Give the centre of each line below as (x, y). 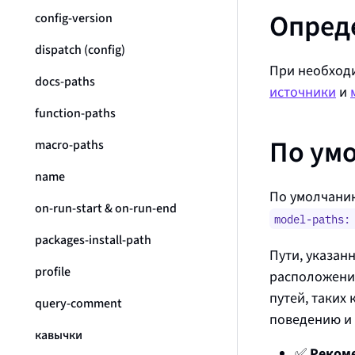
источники (303, 92)
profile (53, 271)
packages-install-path (93, 240)
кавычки (59, 335)
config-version (74, 18)
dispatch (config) (80, 50)
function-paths (75, 113)
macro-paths (69, 145)
